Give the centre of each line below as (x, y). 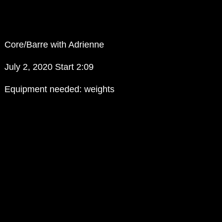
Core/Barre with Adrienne (55, 45)
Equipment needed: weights (60, 89)
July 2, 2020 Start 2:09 (49, 67)
